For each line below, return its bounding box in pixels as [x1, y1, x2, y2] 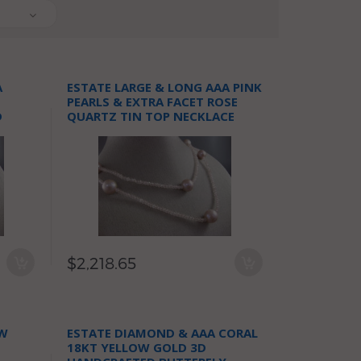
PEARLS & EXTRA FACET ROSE [67, 93, 239, 110]
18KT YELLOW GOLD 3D [67, 339, 207, 355]
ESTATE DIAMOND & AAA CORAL [67, 325, 259, 341]
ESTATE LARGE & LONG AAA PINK [67, 79, 263, 95]
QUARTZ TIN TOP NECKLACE [67, 108, 235, 124]
